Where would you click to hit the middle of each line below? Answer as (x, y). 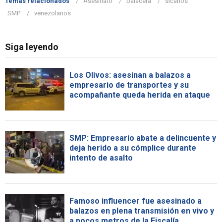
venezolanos (53, 13)
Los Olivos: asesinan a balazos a (130, 75)
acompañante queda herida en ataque (140, 95)
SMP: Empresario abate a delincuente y (143, 138)
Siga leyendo (32, 47)
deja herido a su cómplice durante (133, 148)
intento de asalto (101, 158)
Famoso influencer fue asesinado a (136, 201)
